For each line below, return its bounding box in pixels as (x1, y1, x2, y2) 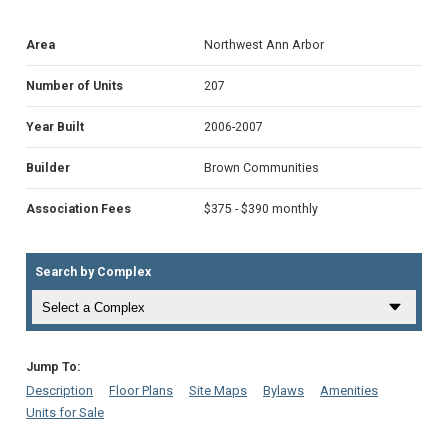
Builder (26, 160, 70, 175)
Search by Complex (35, 264, 152, 279)
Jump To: (26, 360, 81, 375)
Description (26, 382, 93, 398)
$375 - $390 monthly (204, 201, 318, 216)
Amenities (320, 382, 378, 398)
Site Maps (189, 382, 247, 398)
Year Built (26, 119, 84, 134)
